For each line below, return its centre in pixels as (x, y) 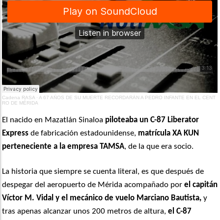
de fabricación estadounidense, (83, 133)
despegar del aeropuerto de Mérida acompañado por (92, 185)
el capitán (200, 185)
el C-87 (180, 211)
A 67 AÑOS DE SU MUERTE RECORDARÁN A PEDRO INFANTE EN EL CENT (127, 97)
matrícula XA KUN (169, 133)
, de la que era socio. (159, 147)
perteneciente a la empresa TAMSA (63, 147)
